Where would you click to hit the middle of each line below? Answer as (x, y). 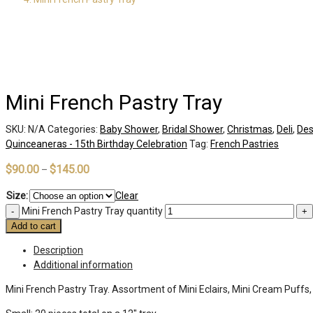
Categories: (74, 129)
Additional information (83, 264)
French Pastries (245, 144)
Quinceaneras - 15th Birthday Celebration (96, 144)
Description (58, 250)
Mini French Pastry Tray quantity (92, 211)
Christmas (250, 129)
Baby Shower (129, 129)
